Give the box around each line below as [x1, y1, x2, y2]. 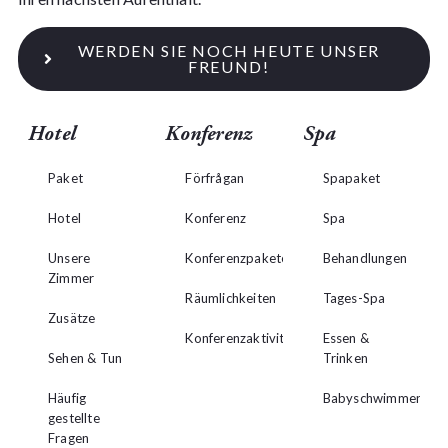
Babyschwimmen [322, 390, 424, 407]
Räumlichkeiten [185, 290, 277, 307]
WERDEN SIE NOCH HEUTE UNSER [77, 41, 380, 61]
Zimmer [48, 270, 95, 287]
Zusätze [48, 310, 96, 327]
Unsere [48, 250, 91, 267]
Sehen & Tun [48, 350, 123, 367]
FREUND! [188, 57, 270, 77]
